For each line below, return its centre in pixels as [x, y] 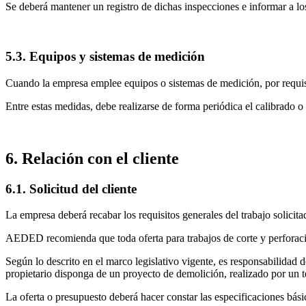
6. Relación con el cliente [92, 158]
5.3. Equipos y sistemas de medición [105, 56]
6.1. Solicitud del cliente [71, 189]
